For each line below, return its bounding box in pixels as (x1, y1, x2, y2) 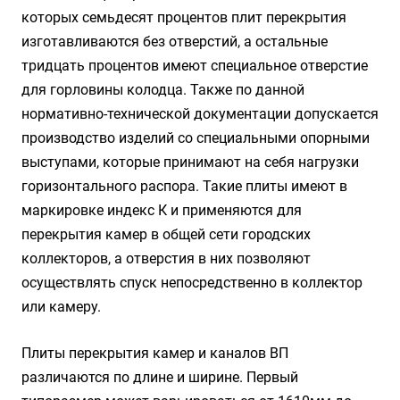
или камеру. (21, 298, 101, 315)
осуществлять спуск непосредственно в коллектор (21, 274, 362, 291)
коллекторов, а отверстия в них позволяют (21, 250, 311, 267)
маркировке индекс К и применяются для (21, 202, 302, 219)
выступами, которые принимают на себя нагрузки (21, 154, 359, 171)
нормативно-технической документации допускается (21, 105, 379, 122)
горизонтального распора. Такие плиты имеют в (21, 178, 347, 195)
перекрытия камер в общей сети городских (21, 226, 311, 243)
